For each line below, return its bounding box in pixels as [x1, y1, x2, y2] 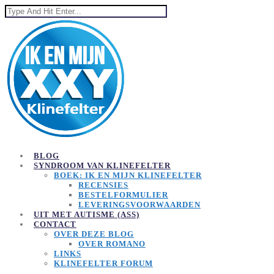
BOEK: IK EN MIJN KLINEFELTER [54, 171, 202, 180]
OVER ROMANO [78, 239, 146, 248]
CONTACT [34, 220, 76, 229]
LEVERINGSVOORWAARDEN [78, 200, 201, 209]
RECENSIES [78, 180, 128, 190]
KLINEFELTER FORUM [54, 259, 153, 268]
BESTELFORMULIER [78, 190, 168, 199]
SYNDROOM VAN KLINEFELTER [34, 161, 171, 170]
